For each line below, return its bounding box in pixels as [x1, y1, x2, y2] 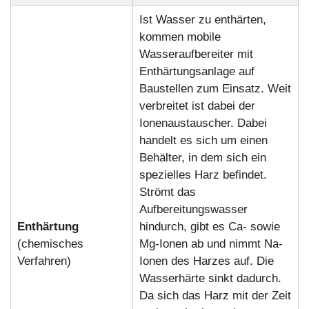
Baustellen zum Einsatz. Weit [139, 82, 291, 96]
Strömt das [139, 186, 196, 199]
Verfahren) [17, 255, 71, 268]
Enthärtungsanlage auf [139, 65, 255, 79]
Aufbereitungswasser [139, 203, 248, 217]
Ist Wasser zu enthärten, [139, 13, 266, 27]
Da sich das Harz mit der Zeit [139, 289, 291, 303]
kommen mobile [139, 30, 221, 44]
